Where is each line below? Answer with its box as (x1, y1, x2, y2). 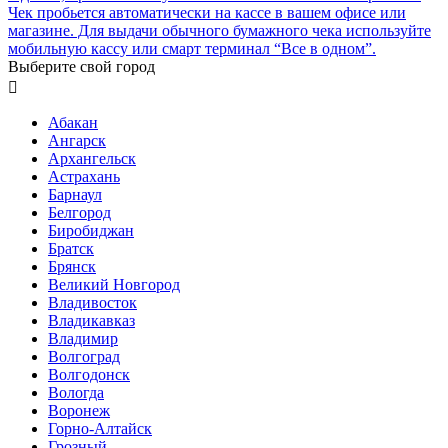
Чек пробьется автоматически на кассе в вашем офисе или (8, 3, 406, 21)
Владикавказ (48, 311, 135, 329)
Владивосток (48, 293, 137, 311)
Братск (48, 239, 94, 257)
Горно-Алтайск (48, 419, 152, 437)
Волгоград (48, 347, 120, 365)
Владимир (48, 329, 118, 347)
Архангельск (48, 149, 136, 167)
